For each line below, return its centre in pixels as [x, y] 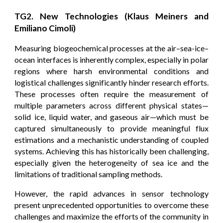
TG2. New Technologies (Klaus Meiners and [111, 16]
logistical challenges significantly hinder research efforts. [111, 82]
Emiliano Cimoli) [45, 28]
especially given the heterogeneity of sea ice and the [111, 162]
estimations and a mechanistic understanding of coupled [111, 139]
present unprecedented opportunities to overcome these [111, 205]
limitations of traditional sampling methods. [89, 174]
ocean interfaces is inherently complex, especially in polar [111, 59]
